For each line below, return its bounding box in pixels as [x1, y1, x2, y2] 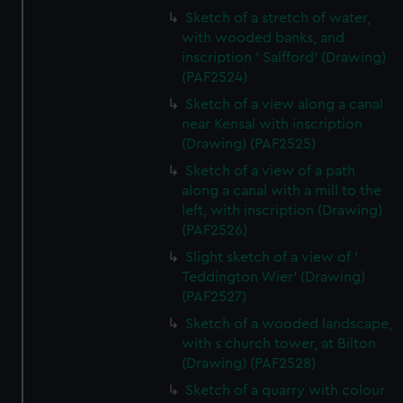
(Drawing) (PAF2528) [182, 356, 317, 371]
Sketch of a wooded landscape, [185, 317, 393, 331]
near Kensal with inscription [182, 117, 363, 131]
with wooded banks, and [182, 31, 345, 45]
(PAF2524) [182, 70, 248, 85]
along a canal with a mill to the [182, 184, 382, 198]
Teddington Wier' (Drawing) [182, 270, 366, 284]
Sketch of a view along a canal [185, 97, 384, 112]
